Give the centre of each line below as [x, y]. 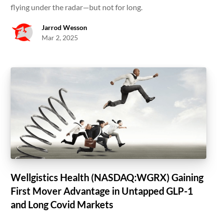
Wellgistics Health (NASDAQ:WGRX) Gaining [107, 177]
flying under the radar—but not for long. [77, 7]
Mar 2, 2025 [60, 38]
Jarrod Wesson [65, 28]
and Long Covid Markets [62, 204]
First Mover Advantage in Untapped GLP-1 [102, 191]
